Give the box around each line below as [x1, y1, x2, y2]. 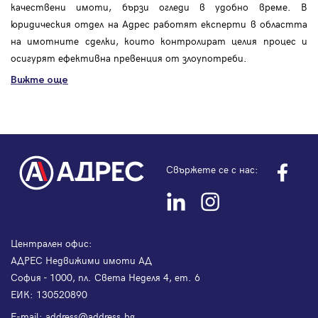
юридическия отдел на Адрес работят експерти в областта [11, 16, 307, 31]
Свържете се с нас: [166, 163, 258, 177]
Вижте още [11, 73, 68, 86]
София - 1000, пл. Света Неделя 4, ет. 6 [11, 270, 200, 284]
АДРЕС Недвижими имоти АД [11, 253, 152, 267]
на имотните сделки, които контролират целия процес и [11, 33, 307, 48]
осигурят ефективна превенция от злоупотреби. [11, 50, 247, 65]
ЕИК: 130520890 [11, 287, 87, 301]
